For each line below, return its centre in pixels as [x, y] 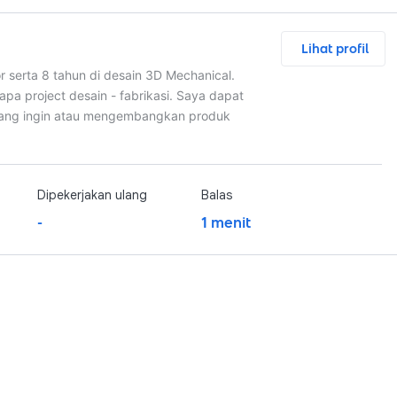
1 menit [226, 222]
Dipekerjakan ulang [92, 195]
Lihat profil [335, 49]
